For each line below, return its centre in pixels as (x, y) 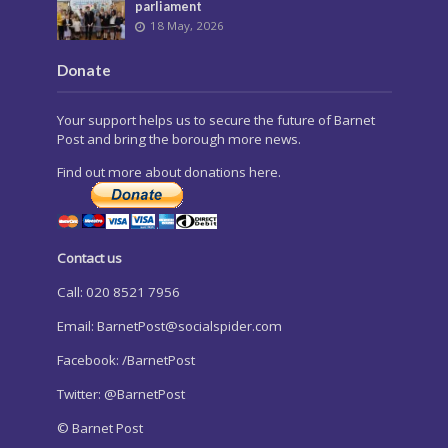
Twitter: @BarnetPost (120, 393)
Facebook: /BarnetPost (125, 359)
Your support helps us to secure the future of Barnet (215, 120)
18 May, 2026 (187, 26)
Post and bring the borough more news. (178, 139)
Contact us (89, 257)
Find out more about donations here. (168, 171)
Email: (76, 325)
